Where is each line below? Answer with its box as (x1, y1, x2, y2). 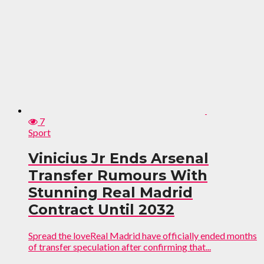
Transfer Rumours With (28, 166, 207, 184)
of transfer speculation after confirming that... (28, 240, 211, 252)
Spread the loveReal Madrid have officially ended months (28, 229, 257, 241)
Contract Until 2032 (28, 200, 174, 218)
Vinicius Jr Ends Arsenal (28, 149, 209, 167)
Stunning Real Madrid (28, 183, 193, 201)
